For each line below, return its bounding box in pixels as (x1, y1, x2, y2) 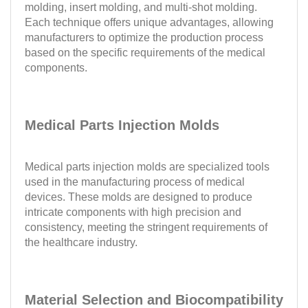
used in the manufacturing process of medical (25, 176, 245, 188)
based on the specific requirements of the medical (25, 47, 265, 58)
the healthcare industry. (25, 236, 137, 248)
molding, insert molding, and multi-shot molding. (25, 1, 257, 13)
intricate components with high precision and (25, 206, 241, 218)
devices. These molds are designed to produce (25, 191, 252, 203)
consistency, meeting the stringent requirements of (25, 221, 267, 233)
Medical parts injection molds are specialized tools (25, 161, 269, 173)
